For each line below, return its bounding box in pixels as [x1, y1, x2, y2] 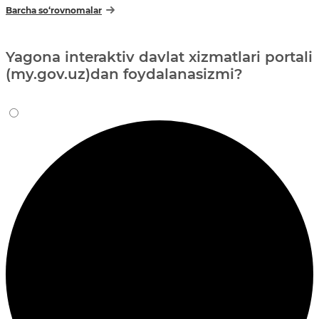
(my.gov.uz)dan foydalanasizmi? [6, 65, 243, 83]
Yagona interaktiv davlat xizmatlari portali [6, 48, 313, 66]
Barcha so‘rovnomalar [6, 4, 102, 16]
